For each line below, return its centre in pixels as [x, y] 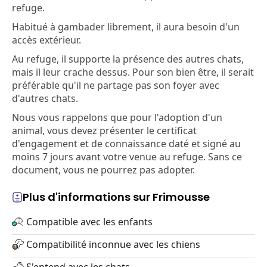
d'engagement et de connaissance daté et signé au [126, 144]
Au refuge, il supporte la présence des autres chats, [128, 59]
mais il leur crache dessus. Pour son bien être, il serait [133, 72]
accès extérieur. [46, 40]
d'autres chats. [45, 98]
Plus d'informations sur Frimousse [116, 197]
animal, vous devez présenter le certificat [104, 131]
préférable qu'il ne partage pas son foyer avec [116, 85]
